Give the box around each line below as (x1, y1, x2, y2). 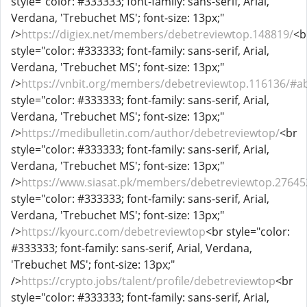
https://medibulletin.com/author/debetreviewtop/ (21, 125, 280, 140)
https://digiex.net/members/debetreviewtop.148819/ (21, 27, 293, 42)
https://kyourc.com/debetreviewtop (21, 224, 206, 239)
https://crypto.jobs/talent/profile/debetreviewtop (21, 273, 275, 288)
